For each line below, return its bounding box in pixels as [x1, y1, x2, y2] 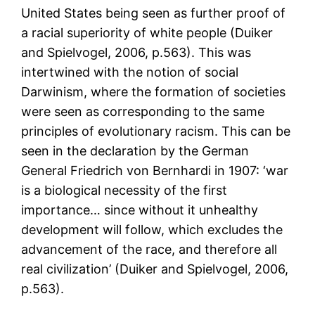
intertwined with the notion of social [21, 65, 239, 80]
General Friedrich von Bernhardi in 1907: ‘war [21, 163, 289, 179]
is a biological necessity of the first [21, 183, 228, 198]
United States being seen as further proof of [21, 6, 286, 21]
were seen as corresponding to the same [21, 104, 265, 120]
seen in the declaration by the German [21, 143, 250, 159]
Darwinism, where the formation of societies [21, 84, 286, 100]
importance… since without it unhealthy [21, 202, 259, 218]
